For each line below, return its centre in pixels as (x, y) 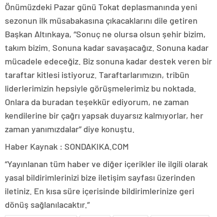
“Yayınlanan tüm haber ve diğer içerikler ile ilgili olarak (106, 163)
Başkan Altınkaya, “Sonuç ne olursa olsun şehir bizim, (105, 34)
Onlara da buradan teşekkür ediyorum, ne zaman (97, 101)
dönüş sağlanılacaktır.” (47, 204)
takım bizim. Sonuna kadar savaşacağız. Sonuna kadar (107, 47)
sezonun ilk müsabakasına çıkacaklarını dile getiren (101, 20)
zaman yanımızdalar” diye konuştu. (70, 129)
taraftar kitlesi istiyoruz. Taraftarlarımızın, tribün (97, 74)
